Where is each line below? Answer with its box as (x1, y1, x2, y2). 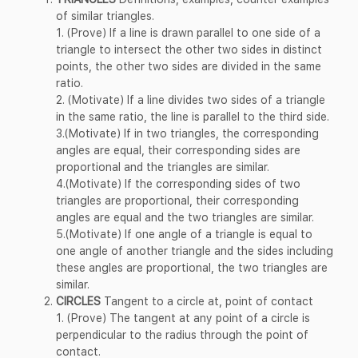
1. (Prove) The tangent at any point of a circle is (56, 310, 310, 324)
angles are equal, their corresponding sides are (56, 142, 300, 157)
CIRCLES (56, 293, 101, 308)
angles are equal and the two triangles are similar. (56, 209, 314, 224)
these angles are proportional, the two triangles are (56, 260, 328, 274)
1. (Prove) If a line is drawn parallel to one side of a (56, 25, 320, 39)
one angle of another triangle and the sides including (56, 243, 333, 257)
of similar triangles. (56, 8, 154, 22)
